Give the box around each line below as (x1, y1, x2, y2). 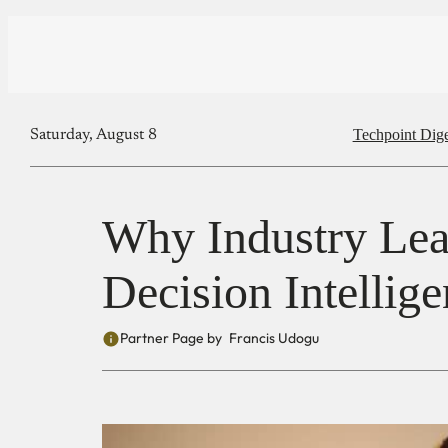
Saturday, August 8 (30, 127, 157, 143)
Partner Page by (120, 329, 222, 348)
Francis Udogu (229, 329, 319, 348)
